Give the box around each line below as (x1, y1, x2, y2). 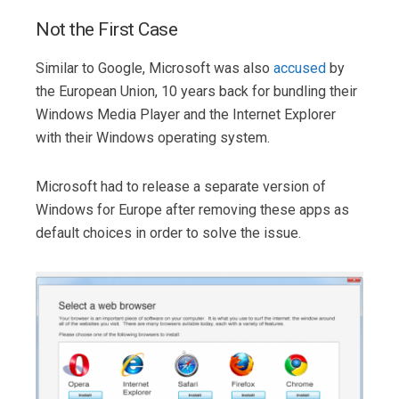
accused (273, 59, 326, 77)
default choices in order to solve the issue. (36, 224, 301, 242)
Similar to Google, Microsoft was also (36, 59, 273, 77)
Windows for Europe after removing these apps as (36, 201, 349, 219)
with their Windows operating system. (36, 128, 270, 146)
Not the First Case (36, 18, 177, 40)
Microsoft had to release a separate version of (36, 178, 326, 196)
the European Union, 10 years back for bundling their (36, 82, 357, 100)
